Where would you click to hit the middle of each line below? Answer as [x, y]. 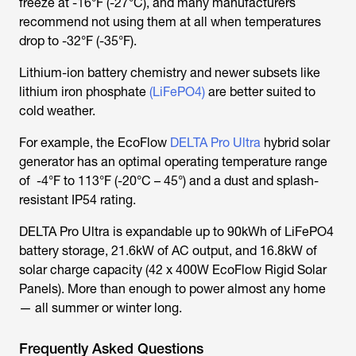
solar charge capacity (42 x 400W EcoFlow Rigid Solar [173, 270]
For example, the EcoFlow [95, 143]
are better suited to [260, 92]
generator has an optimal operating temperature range [173, 162]
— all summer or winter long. [101, 308]
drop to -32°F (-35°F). [78, 41]
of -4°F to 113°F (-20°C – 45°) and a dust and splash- [169, 181]
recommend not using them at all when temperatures [170, 22]
